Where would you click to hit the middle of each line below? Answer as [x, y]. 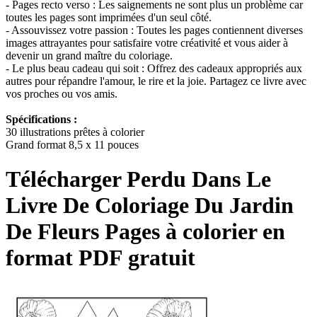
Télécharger [63, 179]
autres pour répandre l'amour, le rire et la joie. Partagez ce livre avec [156, 81]
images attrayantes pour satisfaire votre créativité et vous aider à [147, 42]
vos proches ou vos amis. [62, 93]
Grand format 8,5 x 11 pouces [72, 144]
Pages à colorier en [195, 231]
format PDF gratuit [100, 257]
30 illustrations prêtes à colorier [75, 132]
